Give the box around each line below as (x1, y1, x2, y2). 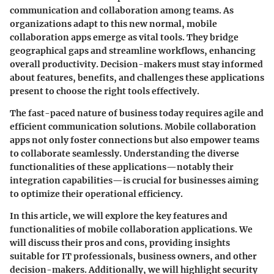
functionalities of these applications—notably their (10, 161, 234, 172)
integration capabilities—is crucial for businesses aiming (10, 174, 259, 186)
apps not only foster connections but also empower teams (10, 134, 259, 146)
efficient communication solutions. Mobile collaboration (10, 120, 256, 132)
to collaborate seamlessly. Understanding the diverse (10, 147, 239, 159)
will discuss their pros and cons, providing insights (10, 237, 230, 248)
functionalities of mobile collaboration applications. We (10, 223, 253, 235)
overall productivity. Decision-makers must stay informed (10, 58, 263, 70)
